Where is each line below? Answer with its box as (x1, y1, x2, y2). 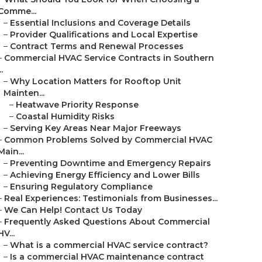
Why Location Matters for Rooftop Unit (10, 76, 181, 87)
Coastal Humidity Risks (16, 111, 115, 122)
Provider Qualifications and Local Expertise (10, 29, 198, 40)
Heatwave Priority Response (16, 99, 139, 110)
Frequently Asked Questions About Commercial (4, 216, 210, 227)
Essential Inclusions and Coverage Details (10, 18, 191, 28)
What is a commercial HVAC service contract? (10, 240, 208, 250)
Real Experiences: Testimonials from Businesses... (4, 193, 218, 204)
